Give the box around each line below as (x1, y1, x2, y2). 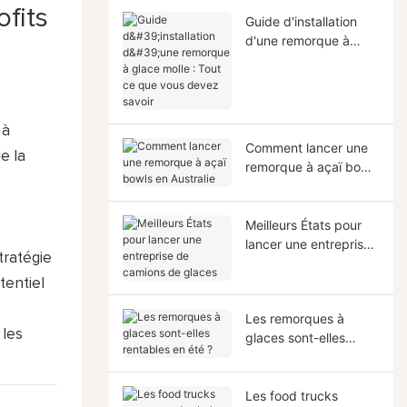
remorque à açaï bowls (244, 158, 380, 174)
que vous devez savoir (244, 70, 380, 86)
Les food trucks (244, 387, 338, 403)
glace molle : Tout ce (244, 51, 368, 67)
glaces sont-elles (244, 329, 345, 345)
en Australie (244, 177, 314, 194)
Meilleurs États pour (244, 216, 362, 233)
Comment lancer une (244, 139, 368, 155)
